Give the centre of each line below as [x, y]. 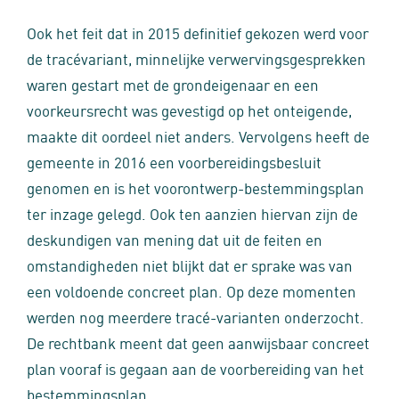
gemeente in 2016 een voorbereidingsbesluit [174, 161]
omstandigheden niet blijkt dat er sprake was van [190, 265]
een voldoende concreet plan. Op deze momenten [191, 290]
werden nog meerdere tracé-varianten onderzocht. [195, 316]
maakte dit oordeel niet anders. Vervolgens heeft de [198, 135]
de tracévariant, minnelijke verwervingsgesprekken [196, 58]
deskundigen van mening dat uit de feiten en [175, 239]
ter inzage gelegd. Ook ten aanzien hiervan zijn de [192, 213]
